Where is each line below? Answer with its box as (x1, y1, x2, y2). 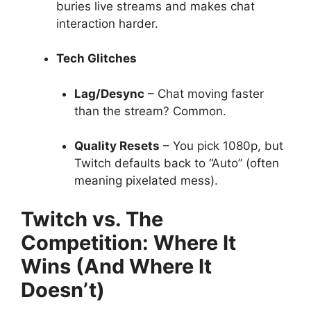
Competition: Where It (21, 230, 236, 255)
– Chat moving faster (144, 86, 264, 101)
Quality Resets (74, 139, 160, 153)
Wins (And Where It (21, 253, 212, 278)
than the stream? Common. (74, 103, 226, 118)
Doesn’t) (21, 277, 105, 302)
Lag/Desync (74, 86, 144, 101)
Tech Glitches (56, 51, 137, 65)
